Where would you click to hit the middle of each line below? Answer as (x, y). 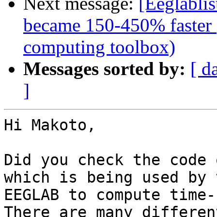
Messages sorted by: (104, 69)
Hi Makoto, (50, 125)
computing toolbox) (99, 47)
